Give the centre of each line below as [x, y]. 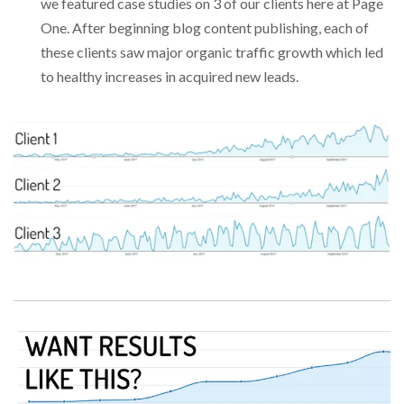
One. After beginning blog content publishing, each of [205, 28]
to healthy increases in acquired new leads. [170, 77]
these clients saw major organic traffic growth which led [212, 52]
